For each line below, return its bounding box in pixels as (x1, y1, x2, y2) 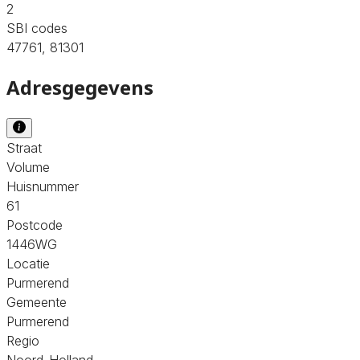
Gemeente (6, 293, 67, 310)
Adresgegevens (6, 73, 153, 100)
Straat (6, 139, 42, 156)
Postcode (6, 216, 63, 233)
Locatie (6, 255, 50, 272)
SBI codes (6, 19, 67, 36)
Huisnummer (6, 178, 79, 194)
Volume (6, 158, 50, 175)
